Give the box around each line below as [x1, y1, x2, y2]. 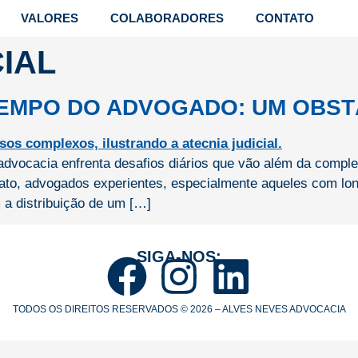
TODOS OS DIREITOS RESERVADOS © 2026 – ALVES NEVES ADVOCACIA [12, 304, 346, 316]
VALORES [20, 11, 78, 25]
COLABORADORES [109, 11, 224, 25]
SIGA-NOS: [137, 248, 221, 266]
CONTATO [255, 11, 314, 25]
